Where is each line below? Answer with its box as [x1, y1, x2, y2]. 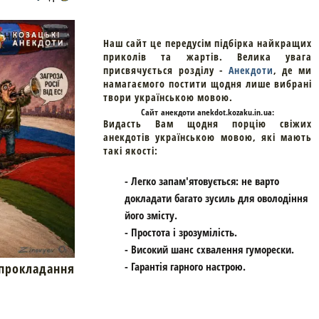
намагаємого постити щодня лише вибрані [103, 76, 312, 90]
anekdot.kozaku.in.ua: [194, 105, 274, 118]
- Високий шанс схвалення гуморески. [125, 241, 294, 256]
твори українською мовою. [103, 90, 233, 104]
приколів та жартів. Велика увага [103, 49, 312, 63]
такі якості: [103, 143, 158, 157]
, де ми [273, 63, 313, 77]
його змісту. [125, 207, 177, 222]
